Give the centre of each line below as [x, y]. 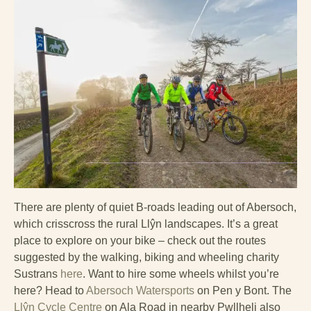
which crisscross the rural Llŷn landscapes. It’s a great [146, 224]
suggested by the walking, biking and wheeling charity [146, 258]
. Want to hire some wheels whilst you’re [181, 274]
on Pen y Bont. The [243, 291]
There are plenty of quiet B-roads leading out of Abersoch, [155, 208]
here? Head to [50, 291]
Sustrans [37, 274]
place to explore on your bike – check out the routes [140, 241]
